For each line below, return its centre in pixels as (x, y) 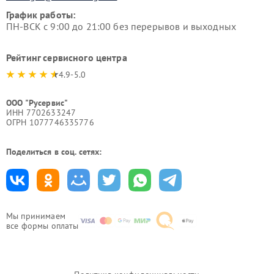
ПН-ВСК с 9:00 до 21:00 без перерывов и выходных (121, 26)
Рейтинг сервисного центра (67, 57)
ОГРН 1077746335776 (50, 122)
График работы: (41, 15)
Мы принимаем (36, 216)
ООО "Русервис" (37, 103)
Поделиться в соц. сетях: (54, 152)
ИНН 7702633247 (41, 113)
